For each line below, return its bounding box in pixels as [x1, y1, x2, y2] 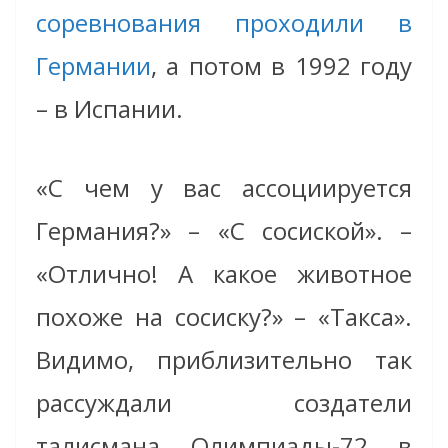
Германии [36, 49, 151, 83]
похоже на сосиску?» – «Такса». [36, 300, 412, 334]
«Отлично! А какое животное [36, 257, 412, 291]
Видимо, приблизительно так [36, 343, 412, 377]
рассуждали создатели [36, 386, 412, 420]
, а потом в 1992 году [151, 49, 412, 83]
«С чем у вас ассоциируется [36, 171, 412, 205]
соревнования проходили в [36, 6, 412, 40]
